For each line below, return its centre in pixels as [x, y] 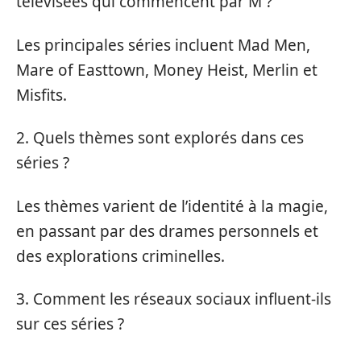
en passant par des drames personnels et [167, 231]
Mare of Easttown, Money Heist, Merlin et [167, 70]
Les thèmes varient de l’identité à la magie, [172, 206]
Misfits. [41, 95]
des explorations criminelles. [120, 256]
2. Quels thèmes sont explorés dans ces [160, 138]
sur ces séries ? [70, 324]
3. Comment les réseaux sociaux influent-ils [174, 299]
